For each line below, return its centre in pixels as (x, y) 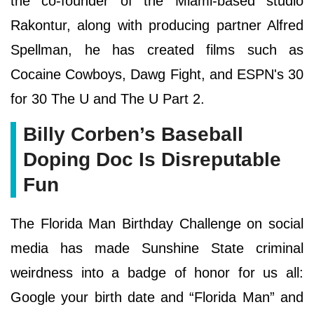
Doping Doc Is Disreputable (152, 159)
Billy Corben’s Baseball (133, 134)
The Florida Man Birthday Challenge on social (157, 223)
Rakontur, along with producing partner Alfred (157, 25)
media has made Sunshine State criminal (157, 248)
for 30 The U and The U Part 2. (108, 98)
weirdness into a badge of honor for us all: (157, 272)
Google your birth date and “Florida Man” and (157, 297)
